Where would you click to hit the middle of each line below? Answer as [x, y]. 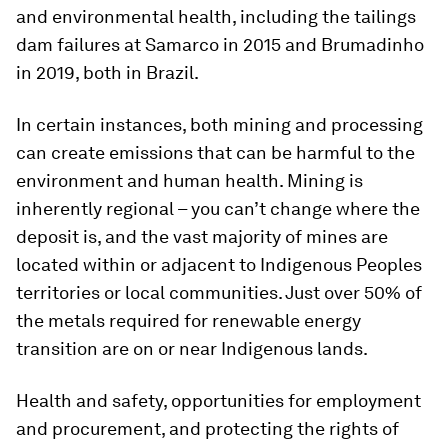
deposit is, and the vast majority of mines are [202, 236]
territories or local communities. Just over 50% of [219, 292]
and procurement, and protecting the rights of [207, 428]
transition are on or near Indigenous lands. [192, 348]
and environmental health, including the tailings [216, 16]
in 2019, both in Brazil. [107, 72]
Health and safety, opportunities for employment [218, 400]
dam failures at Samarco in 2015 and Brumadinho [220, 44]
